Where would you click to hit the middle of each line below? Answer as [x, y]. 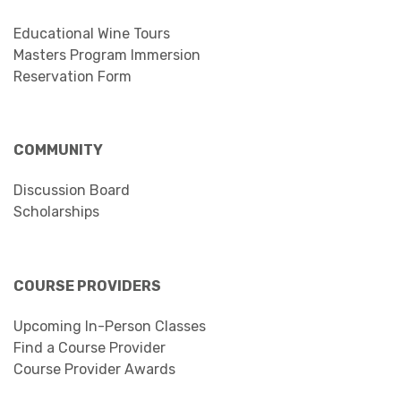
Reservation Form [73, 76]
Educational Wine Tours [92, 33]
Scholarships [56, 211]
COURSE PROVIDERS [87, 286]
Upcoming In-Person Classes [110, 326]
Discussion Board [72, 190]
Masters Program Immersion [107, 55]
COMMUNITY [58, 149]
